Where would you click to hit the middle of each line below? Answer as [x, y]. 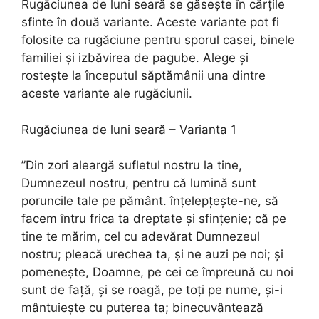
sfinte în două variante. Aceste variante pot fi [150, 22]
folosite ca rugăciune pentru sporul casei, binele [158, 40]
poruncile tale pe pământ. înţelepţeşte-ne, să [150, 201]
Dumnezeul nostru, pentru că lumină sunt [139, 183]
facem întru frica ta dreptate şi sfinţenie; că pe [154, 219]
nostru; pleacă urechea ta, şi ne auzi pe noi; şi [152, 255]
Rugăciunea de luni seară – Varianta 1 [129, 129]
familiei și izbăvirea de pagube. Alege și [135, 58]
